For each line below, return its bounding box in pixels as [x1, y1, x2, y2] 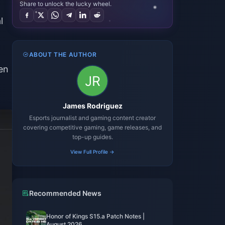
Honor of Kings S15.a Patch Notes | [46, 212, 145, 220]
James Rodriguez [62, 101, 123, 110]
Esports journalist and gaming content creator [29, 114, 156, 122]
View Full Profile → [70, 149, 115, 155]
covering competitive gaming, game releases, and [23, 124, 162, 131]
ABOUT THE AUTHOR [29, 51, 97, 58]
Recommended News [29, 189, 101, 197]
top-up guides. [72, 133, 113, 141]
